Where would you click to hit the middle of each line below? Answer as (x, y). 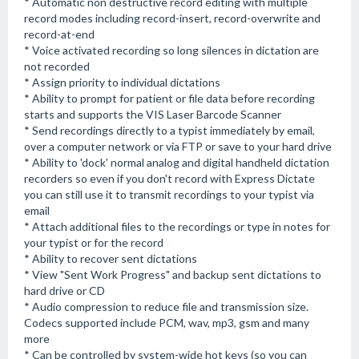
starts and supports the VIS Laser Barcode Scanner (153, 114)
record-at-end (59, 34)
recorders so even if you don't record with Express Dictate (169, 178)
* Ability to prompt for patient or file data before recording (169, 98)
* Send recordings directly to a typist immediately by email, (169, 130)
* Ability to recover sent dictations (111, 258)
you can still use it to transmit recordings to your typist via (169, 194)
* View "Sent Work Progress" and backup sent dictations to (173, 274)
